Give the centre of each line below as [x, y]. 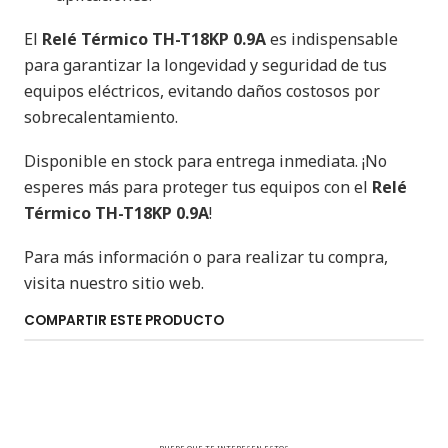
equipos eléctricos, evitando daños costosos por [202, 91]
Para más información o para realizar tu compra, [206, 257]
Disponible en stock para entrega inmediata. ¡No [205, 161]
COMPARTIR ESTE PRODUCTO [124, 320]
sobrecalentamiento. [101, 117]
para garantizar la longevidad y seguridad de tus [205, 65]
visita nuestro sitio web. [114, 283]
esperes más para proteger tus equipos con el [198, 187]
